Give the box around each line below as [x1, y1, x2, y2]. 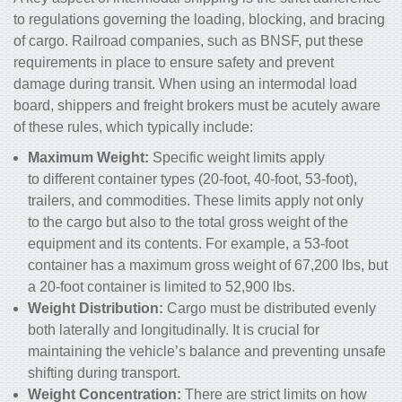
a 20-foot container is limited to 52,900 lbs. [28, 279, 295, 295]
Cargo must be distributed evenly [167, 301, 376, 317]
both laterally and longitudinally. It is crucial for [28, 322, 319, 338]
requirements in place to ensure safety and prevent [13, 55, 334, 71]
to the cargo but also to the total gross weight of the [28, 214, 348, 231]
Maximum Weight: [28, 150, 153, 166]
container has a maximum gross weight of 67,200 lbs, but [28, 258, 388, 274]
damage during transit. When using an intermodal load [13, 76, 357, 92]
